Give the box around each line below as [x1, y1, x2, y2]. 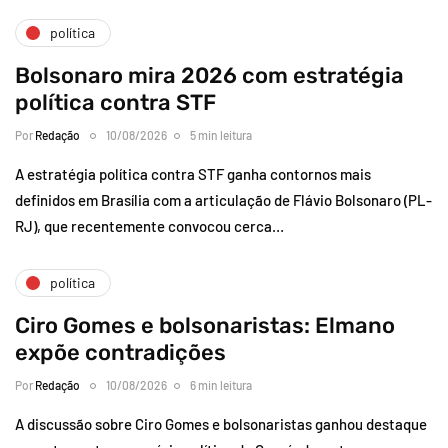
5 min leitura [190, 127, 252, 142]
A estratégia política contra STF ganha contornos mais [15, 164, 371, 183]
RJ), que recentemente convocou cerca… [15, 216, 284, 235]
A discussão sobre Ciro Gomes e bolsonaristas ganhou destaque [15, 414, 427, 433]
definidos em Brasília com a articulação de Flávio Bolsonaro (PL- [15, 190, 432, 209]
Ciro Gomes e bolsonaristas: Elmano [15, 311, 395, 339]
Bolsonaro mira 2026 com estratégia [15, 61, 404, 89]
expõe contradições [15, 338, 226, 366]
